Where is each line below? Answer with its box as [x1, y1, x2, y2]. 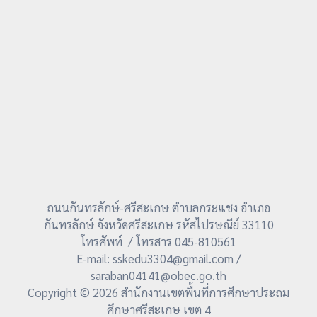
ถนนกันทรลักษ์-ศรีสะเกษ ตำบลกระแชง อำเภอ [47, 200, 270, 216]
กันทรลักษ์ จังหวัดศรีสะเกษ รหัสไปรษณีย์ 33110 [43, 217, 274, 233]
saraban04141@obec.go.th [91, 267, 226, 284]
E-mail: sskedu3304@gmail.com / [76, 250, 241, 267]
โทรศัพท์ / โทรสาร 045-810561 [81, 234, 236, 250]
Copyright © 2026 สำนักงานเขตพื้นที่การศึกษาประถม [28, 284, 289, 301]
